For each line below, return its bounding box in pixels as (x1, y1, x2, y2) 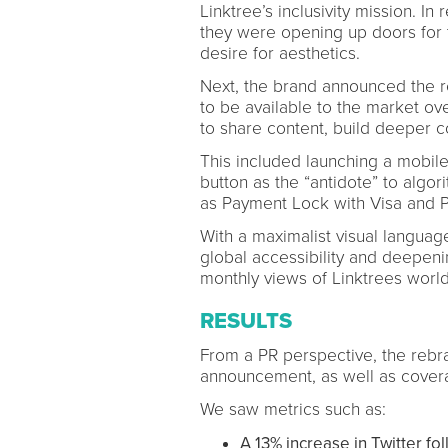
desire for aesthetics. (199, 43, 360, 64)
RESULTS (199, 308, 292, 334)
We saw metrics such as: (199, 399, 386, 420)
